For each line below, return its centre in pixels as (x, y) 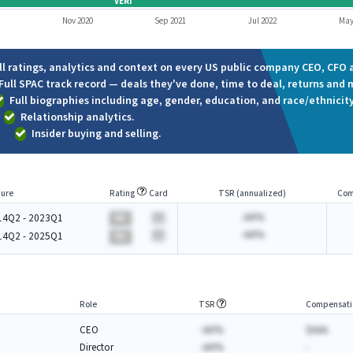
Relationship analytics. (78, 117)
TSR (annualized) (252, 193)
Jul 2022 (263, 21)
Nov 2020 (77, 21)
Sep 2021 (170, 21)
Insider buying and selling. (97, 134)
